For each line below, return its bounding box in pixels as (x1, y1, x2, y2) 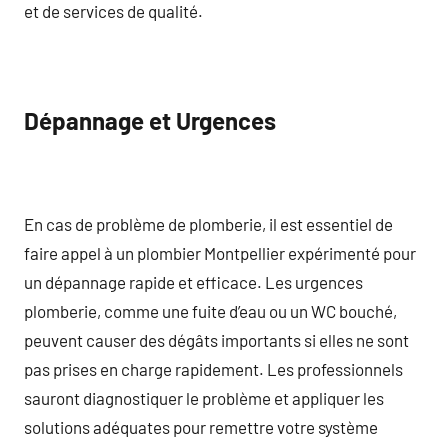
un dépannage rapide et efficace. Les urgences (24, 271, 363, 292)
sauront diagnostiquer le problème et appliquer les (24, 387, 384, 408)
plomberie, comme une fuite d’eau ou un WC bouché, (24, 300, 397, 321)
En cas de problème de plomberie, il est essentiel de (24, 213, 393, 234)
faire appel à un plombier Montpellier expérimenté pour (24, 242, 416, 263)
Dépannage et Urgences (24, 106, 276, 135)
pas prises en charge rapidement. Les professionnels (24, 358, 403, 379)
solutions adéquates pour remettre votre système (24, 416, 378, 437)
